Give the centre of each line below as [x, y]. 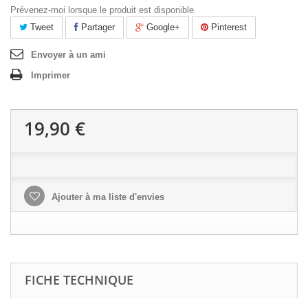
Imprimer [51, 75]
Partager [97, 27]
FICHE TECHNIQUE [79, 280]
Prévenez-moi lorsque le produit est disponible [102, 10]
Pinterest [228, 27]
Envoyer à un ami [68, 55]
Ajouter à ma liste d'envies [107, 197]
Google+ [162, 27]
